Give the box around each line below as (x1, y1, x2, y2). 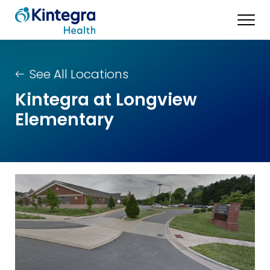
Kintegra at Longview (15, 88, 197, 111)
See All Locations (30, 66, 128, 83)
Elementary (15, 108, 114, 131)
